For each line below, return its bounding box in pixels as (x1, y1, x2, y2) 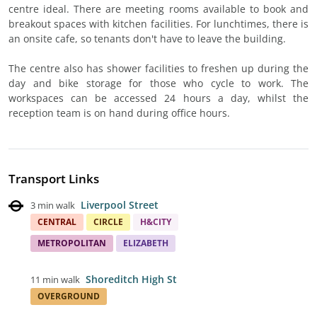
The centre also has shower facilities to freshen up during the (8, 62, 309, 75)
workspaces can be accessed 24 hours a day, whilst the (8, 91, 309, 105)
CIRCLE (93, 216, 123, 228)
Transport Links (8, 171, 99, 187)
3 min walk (30, 199, 75, 212)
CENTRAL (38, 216, 76, 228)
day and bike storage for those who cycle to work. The (8, 76, 309, 90)
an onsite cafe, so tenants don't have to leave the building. (8, 32, 286, 45)
